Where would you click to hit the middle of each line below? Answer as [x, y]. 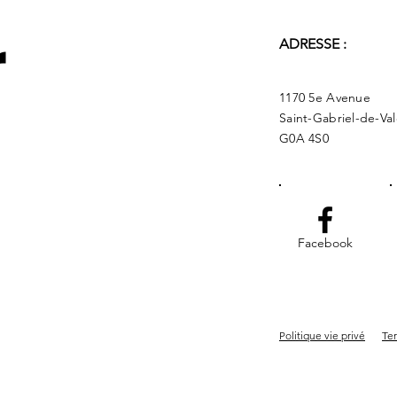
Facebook [325, 242]
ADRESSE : [315, 43]
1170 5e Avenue [325, 97]
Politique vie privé [322, 335]
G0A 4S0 [304, 138]
